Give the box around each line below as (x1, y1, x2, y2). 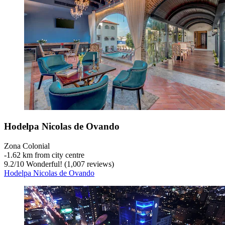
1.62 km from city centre (7, 151, 84, 160)
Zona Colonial (4, 142, 50, 151)
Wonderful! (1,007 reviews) (24, 160, 114, 169)
